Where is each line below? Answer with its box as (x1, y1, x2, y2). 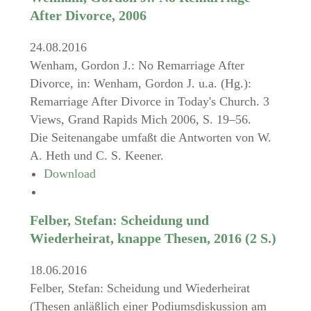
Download (43, 167, 96, 180)
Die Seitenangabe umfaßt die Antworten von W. (29, 131, 271, 144)
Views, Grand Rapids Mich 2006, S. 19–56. (29, 112, 251, 126)
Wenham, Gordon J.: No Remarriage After (29, 58, 244, 72)
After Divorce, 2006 (29, 8, 146, 23)
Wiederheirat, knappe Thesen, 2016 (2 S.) (29, 230, 276, 246)
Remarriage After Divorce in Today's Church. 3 (29, 94, 269, 108)
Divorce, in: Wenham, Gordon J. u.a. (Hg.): (29, 76, 251, 90)
